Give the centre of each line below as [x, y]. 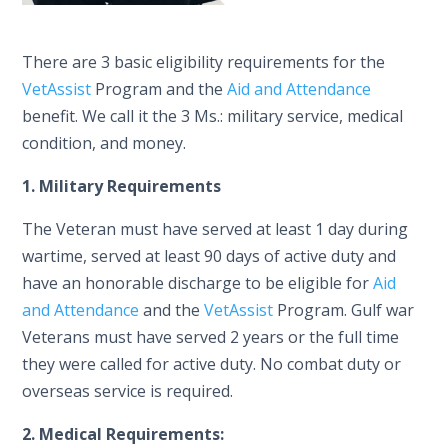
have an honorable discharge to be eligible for [198, 283]
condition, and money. [104, 143]
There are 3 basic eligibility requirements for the [204, 62]
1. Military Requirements [122, 186]
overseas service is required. [128, 391]
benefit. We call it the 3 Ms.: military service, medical [213, 116]
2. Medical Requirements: [123, 434]
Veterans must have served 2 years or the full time [211, 337]
